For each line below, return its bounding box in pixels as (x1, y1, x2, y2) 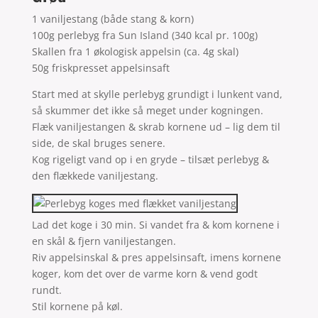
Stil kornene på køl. (31, 299, 123, 313)
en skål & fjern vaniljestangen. (31, 234, 176, 248)
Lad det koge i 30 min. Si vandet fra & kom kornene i (31, 217, 280, 231)
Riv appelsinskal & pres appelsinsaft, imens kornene (31, 250, 281, 264)
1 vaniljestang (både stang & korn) (31, 11, 194, 26)
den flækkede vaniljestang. (31, 168, 158, 182)
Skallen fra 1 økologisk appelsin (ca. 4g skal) (31, 44, 238, 58)
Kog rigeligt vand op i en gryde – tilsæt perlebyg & (31, 152, 269, 166)
